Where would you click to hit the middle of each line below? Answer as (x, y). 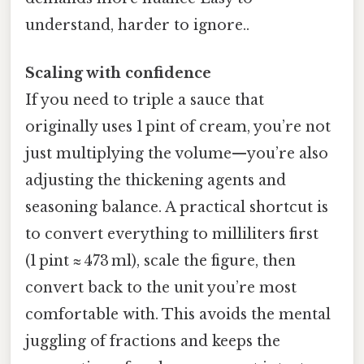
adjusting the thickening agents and (156, 180)
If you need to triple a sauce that (145, 100)
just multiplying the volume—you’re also (177, 153)
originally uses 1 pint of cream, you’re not (178, 126)
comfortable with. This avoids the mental (178, 314)
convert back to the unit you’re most (161, 287)
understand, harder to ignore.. (137, 25)
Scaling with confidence (118, 73)
